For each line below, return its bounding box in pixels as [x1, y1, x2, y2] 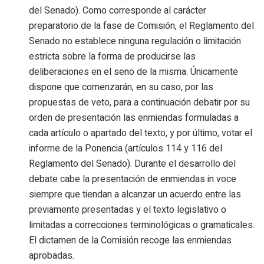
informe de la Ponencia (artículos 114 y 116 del [29, 141, 223, 156]
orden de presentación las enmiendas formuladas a [29, 110, 239, 125]
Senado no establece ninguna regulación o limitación [29, 34, 242, 48]
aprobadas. [29, 248, 75, 263]
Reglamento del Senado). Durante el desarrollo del [29, 156, 236, 171]
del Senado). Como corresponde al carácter [29, 3, 207, 18]
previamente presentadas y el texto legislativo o [29, 202, 227, 217]
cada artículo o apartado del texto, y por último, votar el [29, 126, 253, 140]
